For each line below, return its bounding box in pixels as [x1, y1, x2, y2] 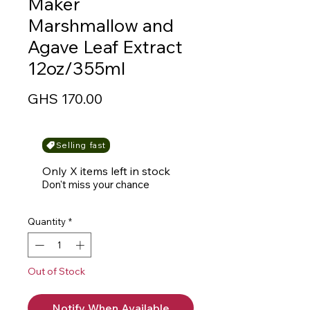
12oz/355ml [28, 57, 125, 80]
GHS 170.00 [28, 90, 102, 107]
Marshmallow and [28, 14, 174, 37]
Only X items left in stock [42, 164, 170, 178]
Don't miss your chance [42, 178, 149, 191]
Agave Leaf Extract [28, 35, 183, 58]
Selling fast [55, 140, 107, 150]
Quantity [28, 216, 66, 227]
